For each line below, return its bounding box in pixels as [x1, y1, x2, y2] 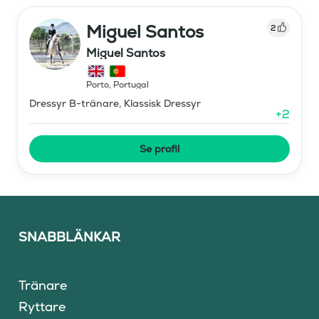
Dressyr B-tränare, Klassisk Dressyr [29, 96, 201, 110]
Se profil [140, 142, 179, 155]
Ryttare [19, 298, 66, 315]
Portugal [113, 78, 149, 90]
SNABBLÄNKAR [19, 228, 121, 245]
